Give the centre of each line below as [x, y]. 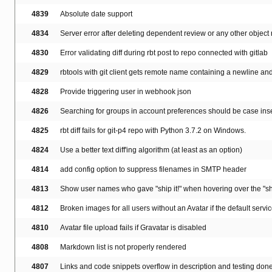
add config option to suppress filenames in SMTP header [153, 170]
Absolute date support [96, 14]
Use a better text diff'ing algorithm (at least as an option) [151, 150]
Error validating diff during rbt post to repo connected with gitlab [164, 53]
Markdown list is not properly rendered [123, 247]
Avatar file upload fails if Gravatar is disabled [133, 228]
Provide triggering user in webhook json [126, 92]
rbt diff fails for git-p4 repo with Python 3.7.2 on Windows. [153, 131]
